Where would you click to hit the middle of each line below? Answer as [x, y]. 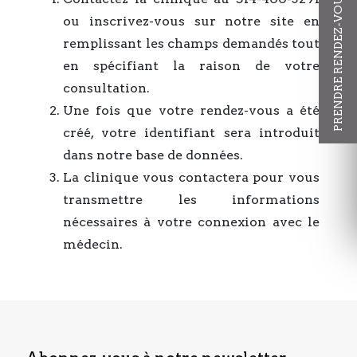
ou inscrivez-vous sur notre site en [191, 21]
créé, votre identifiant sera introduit [191, 133]
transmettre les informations [191, 200]
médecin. [93, 244]
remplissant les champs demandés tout [191, 43]
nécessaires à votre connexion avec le [191, 222]
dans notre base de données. [153, 155]
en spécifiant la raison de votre [191, 66]
